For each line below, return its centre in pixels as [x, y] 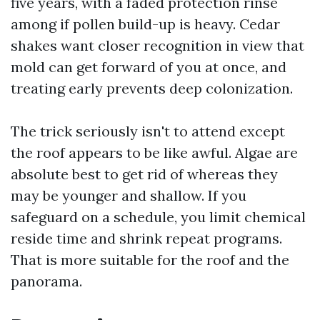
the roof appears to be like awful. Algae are [154, 152]
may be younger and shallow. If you [129, 195]
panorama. [46, 281]
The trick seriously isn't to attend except [148, 131]
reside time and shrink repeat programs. [146, 238]
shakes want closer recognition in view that [157, 45]
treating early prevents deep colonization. [152, 88]
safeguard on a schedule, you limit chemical [158, 217]
